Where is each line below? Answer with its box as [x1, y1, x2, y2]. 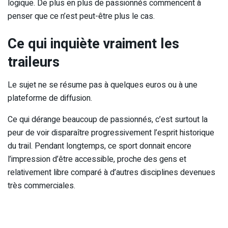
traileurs [8, 52, 60, 72]
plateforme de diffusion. [8, 92, 92, 104]
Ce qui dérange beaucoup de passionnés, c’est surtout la [8, 113, 208, 126]
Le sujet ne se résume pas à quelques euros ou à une [8, 78, 197, 91]
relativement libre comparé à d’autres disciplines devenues [8, 166, 215, 179]
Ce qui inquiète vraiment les [8, 34, 179, 54]
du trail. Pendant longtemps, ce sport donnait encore [8, 139, 191, 152]
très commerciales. [8, 179, 75, 192]
